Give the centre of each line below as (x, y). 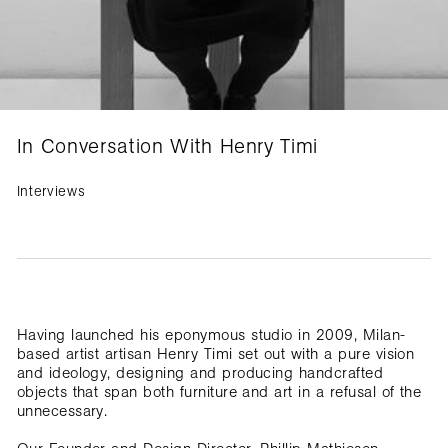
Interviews (51, 190)
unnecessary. (62, 411)
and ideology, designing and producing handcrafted (200, 373)
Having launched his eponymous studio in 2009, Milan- (211, 335)
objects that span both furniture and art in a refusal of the (219, 392)
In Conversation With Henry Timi (167, 145)
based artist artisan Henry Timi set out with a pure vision (215, 354)
